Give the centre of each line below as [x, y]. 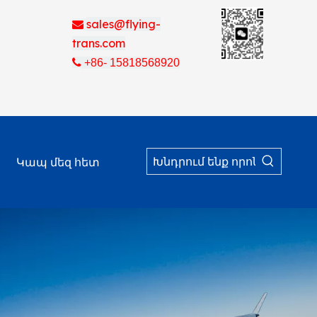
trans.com [98, 43]
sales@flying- [123, 24]
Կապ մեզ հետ [58, 162]
